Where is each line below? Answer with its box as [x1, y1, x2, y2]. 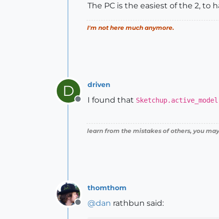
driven [88, 80, 110, 89]
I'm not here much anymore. [87, 24, 174, 31]
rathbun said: [111, 198, 164, 208]
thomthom [88, 183, 127, 192]
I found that [88, 95, 136, 105]
